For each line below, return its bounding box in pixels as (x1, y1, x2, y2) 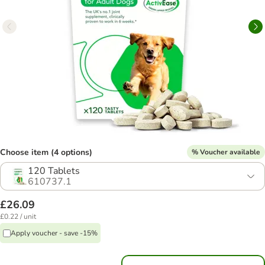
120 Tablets (28, 164, 80, 177)
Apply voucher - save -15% (11, 228, 98, 238)
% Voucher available (192, 147, 260, 157)
